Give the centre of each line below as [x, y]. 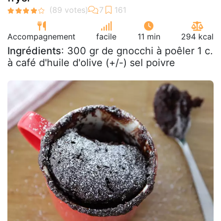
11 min [149, 37]
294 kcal [197, 37]
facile [107, 37]
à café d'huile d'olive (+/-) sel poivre [91, 63]
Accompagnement [41, 37]
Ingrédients [34, 51]
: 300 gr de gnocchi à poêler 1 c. [137, 51]
